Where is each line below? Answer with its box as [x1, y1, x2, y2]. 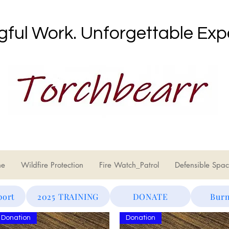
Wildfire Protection [20, 160, 83, 170]
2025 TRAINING [37, 191, 99, 202]
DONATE [132, 191, 168, 202]
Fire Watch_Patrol [99, 160, 159, 170]
